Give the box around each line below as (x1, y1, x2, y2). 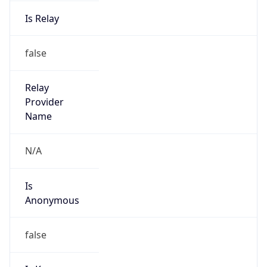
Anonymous (24, 193, 79, 207)
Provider (24, 95, 64, 109)
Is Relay (24, 11, 59, 25)
